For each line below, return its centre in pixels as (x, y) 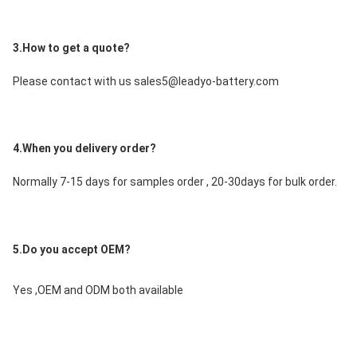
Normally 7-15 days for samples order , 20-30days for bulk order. (175, 182)
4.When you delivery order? (84, 148)
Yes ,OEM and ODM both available (98, 290)
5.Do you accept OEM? (72, 249)
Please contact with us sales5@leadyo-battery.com (146, 81)
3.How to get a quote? (71, 48)
